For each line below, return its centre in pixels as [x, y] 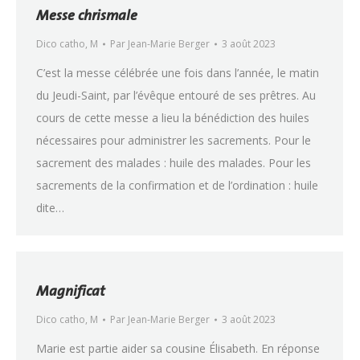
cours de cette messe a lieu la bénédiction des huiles [173, 118]
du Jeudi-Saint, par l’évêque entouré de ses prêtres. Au [176, 95]
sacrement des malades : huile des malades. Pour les [174, 163]
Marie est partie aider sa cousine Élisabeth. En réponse [178, 348]
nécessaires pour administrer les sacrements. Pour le [174, 140]
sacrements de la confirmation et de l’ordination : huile [177, 185]
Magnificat [71, 290]
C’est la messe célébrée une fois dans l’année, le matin [178, 73]
